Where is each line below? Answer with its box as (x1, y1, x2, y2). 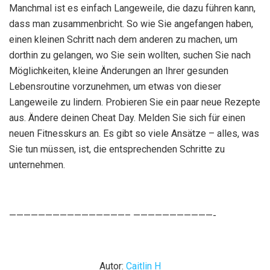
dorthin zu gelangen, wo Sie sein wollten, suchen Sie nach (9, 49, 251, 61)
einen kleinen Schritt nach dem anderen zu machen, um (9, 33, 237, 45)
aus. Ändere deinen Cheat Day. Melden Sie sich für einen (9, 111, 245, 124)
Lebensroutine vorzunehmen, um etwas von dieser (9, 80, 221, 92)
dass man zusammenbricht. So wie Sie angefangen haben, (9, 17, 253, 30)
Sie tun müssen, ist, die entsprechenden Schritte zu (9, 143, 225, 155)
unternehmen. (9, 159, 65, 171)
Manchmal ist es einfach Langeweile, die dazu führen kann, (9, 2, 256, 14)
